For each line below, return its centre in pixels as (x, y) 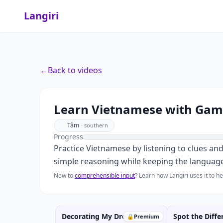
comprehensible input (105, 175)
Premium (147, 216)
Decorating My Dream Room (111, 216)
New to (63, 175)
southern (96, 125)
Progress (68, 137)
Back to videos (75, 70)
